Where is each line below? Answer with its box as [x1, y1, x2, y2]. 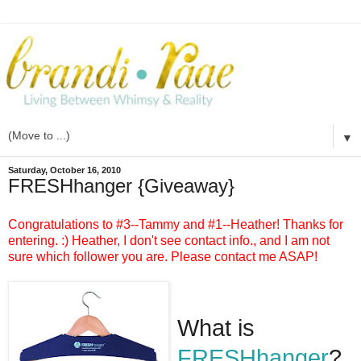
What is [177, 314, 255, 341]
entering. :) [8, 233, 68, 247]
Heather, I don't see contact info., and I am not [72, 233, 330, 247]
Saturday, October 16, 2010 [8, 165, 121, 176]
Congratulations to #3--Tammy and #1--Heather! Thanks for [8, 217, 343, 231]
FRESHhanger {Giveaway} [8, 175, 234, 197]
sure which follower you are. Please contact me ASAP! [8, 249, 317, 263]
